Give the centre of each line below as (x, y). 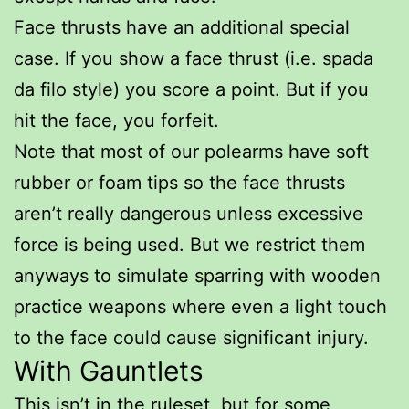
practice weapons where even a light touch (200, 306)
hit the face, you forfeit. (116, 120)
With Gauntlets (109, 370)
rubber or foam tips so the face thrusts (179, 182)
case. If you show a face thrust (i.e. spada (194, 58)
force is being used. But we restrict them (189, 244)
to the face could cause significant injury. (191, 337)
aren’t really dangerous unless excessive (189, 213)
